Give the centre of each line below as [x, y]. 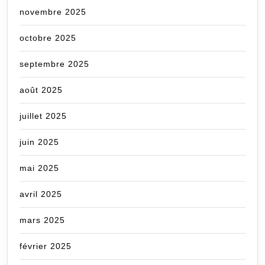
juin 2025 [39, 142]
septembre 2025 [54, 64]
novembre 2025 [53, 12]
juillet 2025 [43, 116]
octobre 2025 [48, 38]
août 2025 [41, 90]
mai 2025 [39, 168]
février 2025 [46, 246]
